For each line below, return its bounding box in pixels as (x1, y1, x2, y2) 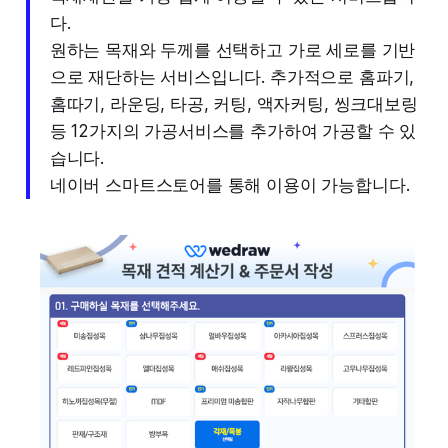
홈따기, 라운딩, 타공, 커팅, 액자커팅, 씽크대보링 (49, 93, 418, 114)
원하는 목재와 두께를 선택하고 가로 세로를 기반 (49, 39, 416, 60)
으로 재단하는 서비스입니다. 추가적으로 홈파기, (49, 66, 415, 87)
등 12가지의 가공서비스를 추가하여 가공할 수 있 (49, 120, 417, 141)
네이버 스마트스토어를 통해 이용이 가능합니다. (49, 174, 410, 195)
